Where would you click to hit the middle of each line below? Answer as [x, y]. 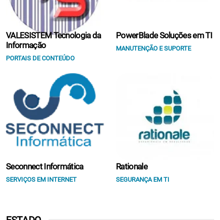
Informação [26, 45]
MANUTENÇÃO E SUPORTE [153, 48]
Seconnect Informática [45, 166]
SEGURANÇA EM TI [143, 179]
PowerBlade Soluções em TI [164, 35]
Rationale [132, 166]
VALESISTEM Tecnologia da [54, 35]
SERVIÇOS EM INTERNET [41, 179]
